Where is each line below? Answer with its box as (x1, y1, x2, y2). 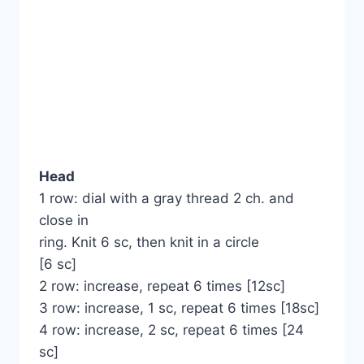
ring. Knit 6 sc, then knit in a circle (39, 234, 259, 251)
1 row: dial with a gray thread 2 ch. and (39, 190, 294, 207)
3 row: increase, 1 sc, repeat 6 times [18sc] (39, 300, 319, 317)
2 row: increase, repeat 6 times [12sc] (39, 278, 285, 295)
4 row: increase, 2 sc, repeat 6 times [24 (39, 322, 304, 339)
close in (39, 212, 89, 229)
